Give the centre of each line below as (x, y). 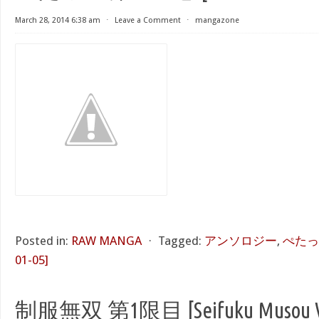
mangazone (217, 20)
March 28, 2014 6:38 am (58, 20)
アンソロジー (241, 241)
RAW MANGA (106, 241)
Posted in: (42, 241)
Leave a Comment (148, 20)
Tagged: (180, 241)
